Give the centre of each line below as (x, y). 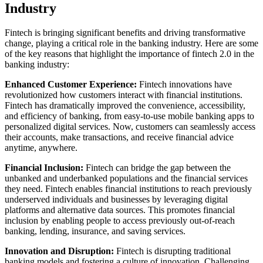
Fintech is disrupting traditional (172, 251)
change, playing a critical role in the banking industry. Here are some (131, 43)
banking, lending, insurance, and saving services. (95, 231)
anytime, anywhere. (41, 148)
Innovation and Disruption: (59, 251)
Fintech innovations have (184, 85)
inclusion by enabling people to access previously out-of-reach (120, 221)
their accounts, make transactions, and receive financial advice (119, 137)
